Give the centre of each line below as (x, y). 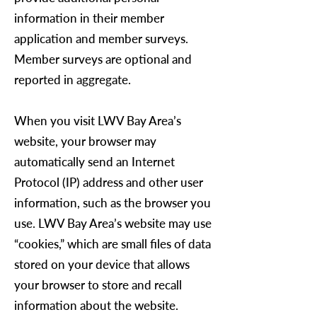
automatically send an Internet (94, 162)
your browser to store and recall (98, 285)
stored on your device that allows (102, 264)
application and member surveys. (101, 39)
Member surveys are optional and (103, 59)
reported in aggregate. (73, 80)
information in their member (89, 18)
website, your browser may (85, 141)
